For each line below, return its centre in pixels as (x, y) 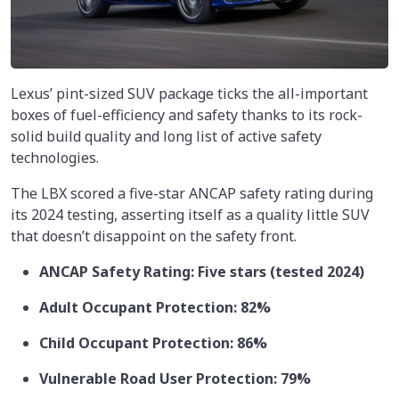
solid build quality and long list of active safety (166, 136)
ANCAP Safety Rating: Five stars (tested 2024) (202, 271)
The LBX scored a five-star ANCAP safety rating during (192, 193)
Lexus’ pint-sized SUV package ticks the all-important (189, 93)
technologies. (55, 157)
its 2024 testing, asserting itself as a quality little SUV (190, 214)
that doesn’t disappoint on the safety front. (154, 236)
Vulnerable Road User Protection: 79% (175, 378)
